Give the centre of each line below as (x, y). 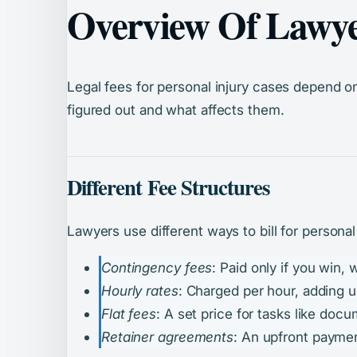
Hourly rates (140, 291)
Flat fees (129, 314)
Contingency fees (157, 268)
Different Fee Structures (169, 187)
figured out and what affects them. (176, 110)
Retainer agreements (168, 337)
